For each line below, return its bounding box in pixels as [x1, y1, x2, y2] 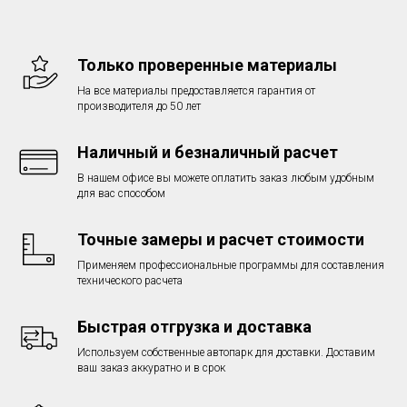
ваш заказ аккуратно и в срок [77, 362, 225, 374]
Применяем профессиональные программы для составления [77, 259, 384, 272]
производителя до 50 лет [77, 100, 201, 113]
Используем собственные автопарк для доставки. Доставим [77, 346, 375, 359]
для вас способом [77, 187, 165, 200]
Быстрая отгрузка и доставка [77, 317, 312, 336]
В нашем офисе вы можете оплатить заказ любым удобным [77, 172, 374, 184]
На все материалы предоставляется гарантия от [77, 84, 315, 97]
